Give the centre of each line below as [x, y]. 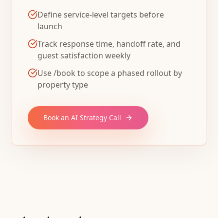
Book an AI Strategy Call [82, 118]
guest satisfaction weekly [84, 55]
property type [63, 85]
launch [50, 26]
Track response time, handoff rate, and [109, 44]
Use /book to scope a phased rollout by [110, 73]
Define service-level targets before [101, 15]
